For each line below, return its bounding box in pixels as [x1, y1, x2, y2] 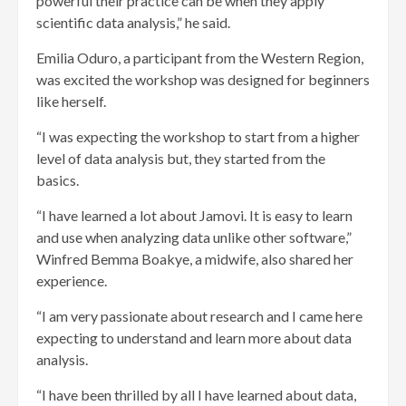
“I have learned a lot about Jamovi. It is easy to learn [36, 207, 353, 225]
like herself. [36, 92, 106, 111]
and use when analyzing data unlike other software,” [36, 228, 352, 246]
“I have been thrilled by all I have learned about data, [36, 386, 356, 404]
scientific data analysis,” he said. [36, 14, 230, 32]
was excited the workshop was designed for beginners [36, 71, 370, 89]
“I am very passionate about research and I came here [36, 307, 362, 325]
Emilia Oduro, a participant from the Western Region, [36, 49, 363, 67]
